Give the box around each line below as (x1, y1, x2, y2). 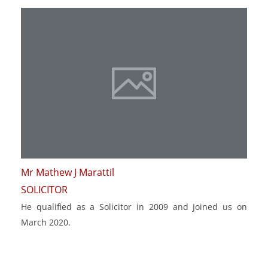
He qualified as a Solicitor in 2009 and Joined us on (21, 201, 247, 213)
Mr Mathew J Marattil (21, 166, 114, 179)
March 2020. (21, 217, 71, 229)
